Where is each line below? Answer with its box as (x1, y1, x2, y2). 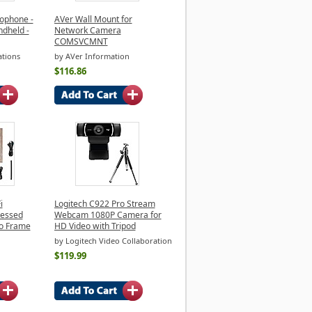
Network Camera (54, 24, 121, 36)
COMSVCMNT (54, 35, 108, 47)
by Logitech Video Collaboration (54, 235, 172, 247)
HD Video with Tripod (54, 219, 136, 232)
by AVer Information (54, 51, 130, 62)
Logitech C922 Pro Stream (54, 197, 155, 210)
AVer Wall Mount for (54, 13, 132, 25)
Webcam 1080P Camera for (54, 208, 162, 221)
